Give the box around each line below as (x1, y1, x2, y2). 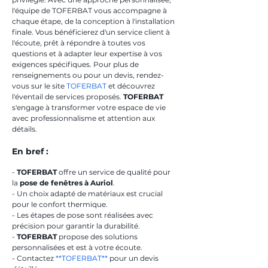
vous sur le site (12, 81, 66, 90)
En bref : (12, 146, 48, 157)
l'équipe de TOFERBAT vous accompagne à (12, 6, 169, 15)
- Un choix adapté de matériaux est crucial (12, 189, 165, 198)
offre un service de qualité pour (57, 167, 172, 176)
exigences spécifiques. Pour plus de (12, 60, 141, 69)
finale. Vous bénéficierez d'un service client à (12, 28, 172, 36)
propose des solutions (57, 232, 139, 241)
